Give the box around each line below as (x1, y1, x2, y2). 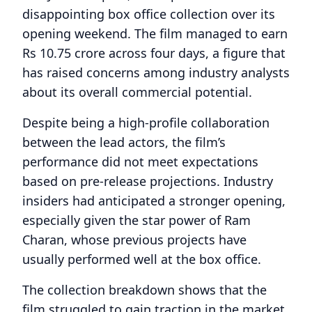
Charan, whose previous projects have (22, 231, 247, 248)
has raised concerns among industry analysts (22, 64, 290, 81)
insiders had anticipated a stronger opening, (22, 192, 286, 209)
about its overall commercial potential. (22, 84, 252, 100)
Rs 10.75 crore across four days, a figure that (22, 45, 286, 61)
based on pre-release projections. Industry (22, 173, 273, 189)
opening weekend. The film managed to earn (22, 25, 288, 42)
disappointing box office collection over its (22, 6, 275, 22)
